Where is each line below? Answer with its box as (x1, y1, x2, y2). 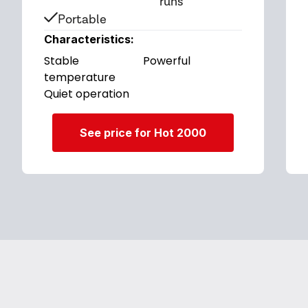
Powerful (143, 53, 190, 69)
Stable (44, 53, 79, 69)
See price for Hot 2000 (80, 126, 206, 140)
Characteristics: (44, 32, 134, 46)
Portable (58, 12, 107, 27)
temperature (44, 69, 115, 85)
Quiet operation (44, 86, 129, 102)
